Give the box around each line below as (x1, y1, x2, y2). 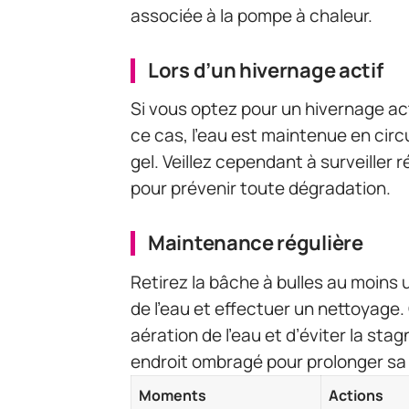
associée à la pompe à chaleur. (131, 3, 372, 27)
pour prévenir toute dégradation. (131, 176, 391, 201)
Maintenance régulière (148, 229, 363, 257)
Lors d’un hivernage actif (148, 56, 383, 84)
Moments (139, 384, 206, 405)
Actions (329, 384, 383, 405)
